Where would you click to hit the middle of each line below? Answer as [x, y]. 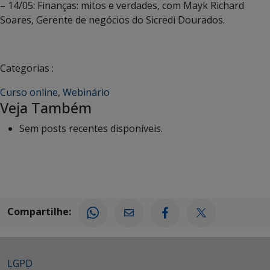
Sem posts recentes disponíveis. [91, 128]
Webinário [86, 92]
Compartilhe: [39, 212]
